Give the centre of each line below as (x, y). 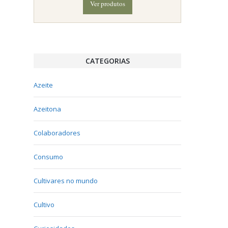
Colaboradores (57, 133)
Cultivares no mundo (66, 181)
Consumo (48, 157)
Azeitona (47, 109)
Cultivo (44, 205)
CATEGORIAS (107, 61)
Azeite (43, 85)
